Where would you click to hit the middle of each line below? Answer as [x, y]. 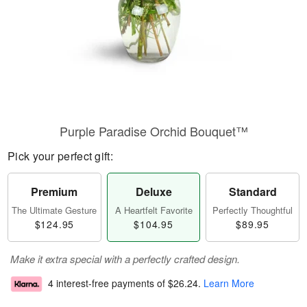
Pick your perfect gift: [60, 156]
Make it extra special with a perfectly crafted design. [125, 259]
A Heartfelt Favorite [153, 210]
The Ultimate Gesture [54, 210]
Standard [253, 192]
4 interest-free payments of [108, 283]
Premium [54, 192]
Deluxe [153, 192]
